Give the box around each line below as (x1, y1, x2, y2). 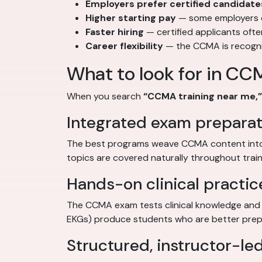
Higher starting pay (85, 12, 176, 25)
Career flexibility (85, 40, 163, 53)
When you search (67, 90, 143, 103)
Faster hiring (85, 26, 144, 39)
